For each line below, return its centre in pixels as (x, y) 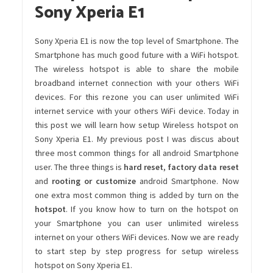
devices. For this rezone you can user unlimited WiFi (136, 97)
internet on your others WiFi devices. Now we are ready (136, 237)
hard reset (144, 167)
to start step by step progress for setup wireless (136, 251)
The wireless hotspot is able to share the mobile (136, 69)
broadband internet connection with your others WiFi (136, 83)
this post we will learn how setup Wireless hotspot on (136, 125)
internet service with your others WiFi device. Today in (136, 111)
